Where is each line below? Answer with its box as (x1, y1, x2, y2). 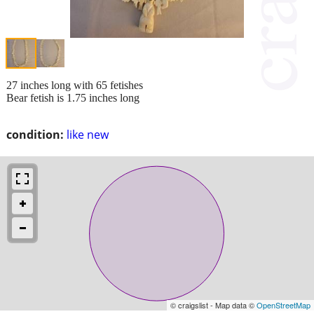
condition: (6, 126, 64, 142)
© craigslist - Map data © (170, 299, 257, 310)
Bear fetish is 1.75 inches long (6, 91, 139, 104)
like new (67, 126, 109, 142)
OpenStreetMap (257, 299, 310, 310)
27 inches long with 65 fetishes (6, 78, 143, 91)
